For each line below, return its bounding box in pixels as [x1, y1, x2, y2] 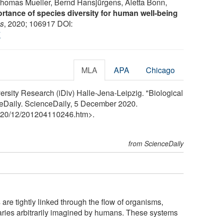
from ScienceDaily [128, 138, 184, 148]
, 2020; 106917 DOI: [4, 17, 73, 29]
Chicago [146, 64, 175, 76]
